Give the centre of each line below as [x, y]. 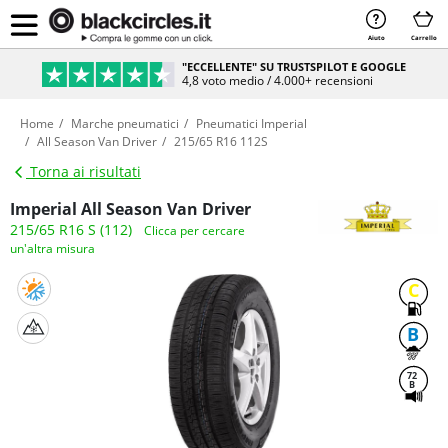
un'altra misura [52, 248]
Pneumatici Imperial [251, 123]
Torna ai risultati [83, 171]
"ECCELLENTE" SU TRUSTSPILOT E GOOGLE [294, 66]
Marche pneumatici [125, 123]
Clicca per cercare [194, 230]
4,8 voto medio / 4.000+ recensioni [278, 80]
